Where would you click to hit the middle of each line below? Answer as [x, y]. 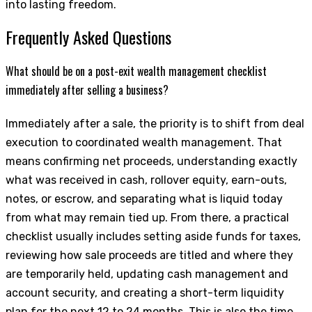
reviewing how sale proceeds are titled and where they [149, 255]
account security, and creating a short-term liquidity [145, 292]
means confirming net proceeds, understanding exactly [151, 161]
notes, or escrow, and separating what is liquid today [144, 198]
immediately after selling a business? [87, 89]
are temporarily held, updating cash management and [147, 274]
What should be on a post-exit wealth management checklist [136, 71]
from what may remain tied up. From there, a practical [147, 217]
